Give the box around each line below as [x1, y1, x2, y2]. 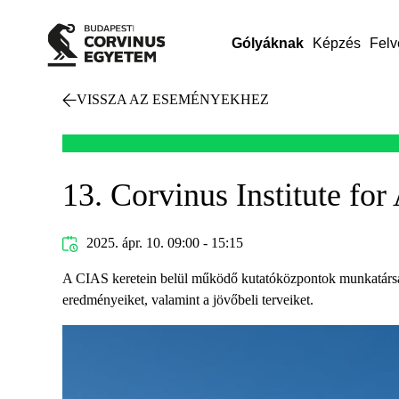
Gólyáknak [231, 36, 304, 51]
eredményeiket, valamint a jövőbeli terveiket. [62, 292, 313, 307]
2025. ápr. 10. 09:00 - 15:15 [82, 235, 243, 250]
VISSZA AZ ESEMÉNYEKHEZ [77, 92, 269, 107]
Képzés [312, 36, 361, 51]
